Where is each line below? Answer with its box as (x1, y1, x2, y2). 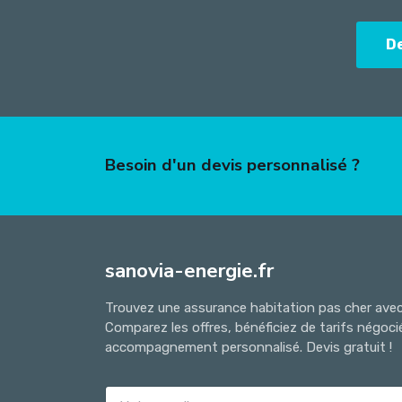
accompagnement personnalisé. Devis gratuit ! (105, 338, 392, 355)
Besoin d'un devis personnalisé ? (105, 153, 360, 178)
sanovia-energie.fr (105, 256, 274, 284)
